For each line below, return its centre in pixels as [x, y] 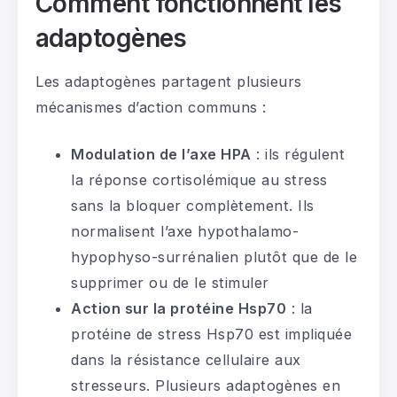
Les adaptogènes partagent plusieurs [169, 82]
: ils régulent [298, 155]
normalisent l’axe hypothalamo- [185, 232]
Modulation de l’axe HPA [161, 155]
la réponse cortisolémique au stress [199, 180]
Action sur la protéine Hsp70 [179, 309]
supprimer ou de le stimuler [170, 283]
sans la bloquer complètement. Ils [193, 206]
